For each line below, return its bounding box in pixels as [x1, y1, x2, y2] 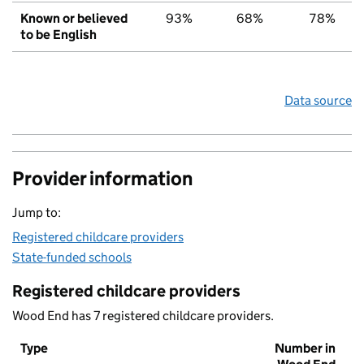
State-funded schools [12, 249, 132, 266]
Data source [284, 93, 352, 109]
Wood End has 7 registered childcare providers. [12, 308, 274, 324]
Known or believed [20, 11, 128, 27]
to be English [20, 27, 97, 43]
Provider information [12, 167, 193, 191]
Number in [275, 340, 336, 357]
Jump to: [12, 205, 61, 221]
